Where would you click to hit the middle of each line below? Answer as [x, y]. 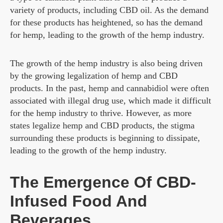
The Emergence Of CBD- [103, 182]
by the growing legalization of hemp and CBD [94, 76]
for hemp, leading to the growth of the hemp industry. [107, 35]
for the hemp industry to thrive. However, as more [101, 113]
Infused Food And [79, 201]
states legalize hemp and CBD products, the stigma [102, 126]
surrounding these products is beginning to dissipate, [105, 138]
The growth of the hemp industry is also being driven [106, 63]
